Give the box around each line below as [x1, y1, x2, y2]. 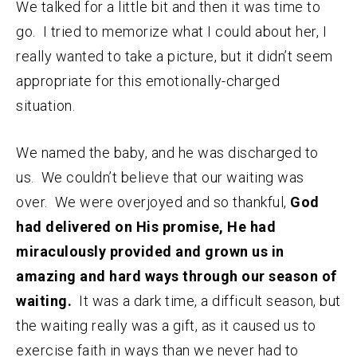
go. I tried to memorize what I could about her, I [16, 23, 327, 41]
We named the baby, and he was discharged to [16, 144, 319, 162]
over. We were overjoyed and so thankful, [16, 194, 290, 211]
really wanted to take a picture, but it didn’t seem [16, 48, 333, 65]
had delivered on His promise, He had [16, 218, 276, 236]
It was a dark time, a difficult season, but [72, 292, 341, 310]
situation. [16, 97, 79, 115]
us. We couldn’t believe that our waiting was [16, 169, 304, 186]
